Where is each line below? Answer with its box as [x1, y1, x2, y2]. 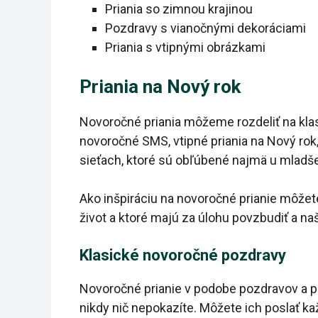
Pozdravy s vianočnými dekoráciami [105, 21, 306, 36]
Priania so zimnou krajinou [105, 1, 253, 17]
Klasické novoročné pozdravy [79, 246, 286, 265]
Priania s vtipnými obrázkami [105, 40, 265, 55]
